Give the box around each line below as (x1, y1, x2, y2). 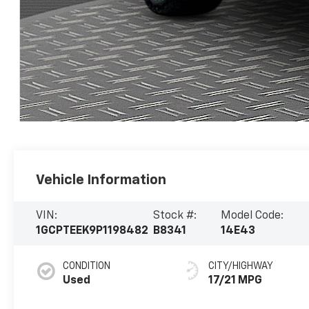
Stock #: (152, 210, 197, 221)
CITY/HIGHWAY (208, 261, 274, 271)
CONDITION (63, 261, 111, 271)
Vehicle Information (36, 172, 167, 187)
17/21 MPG (208, 275, 263, 286)
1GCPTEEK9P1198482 (36, 225, 149, 237)
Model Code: (221, 210, 284, 221)
